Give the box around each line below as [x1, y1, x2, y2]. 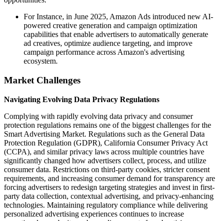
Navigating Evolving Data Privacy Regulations [4, 95, 159, 104]
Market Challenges [4, 74, 80, 85]
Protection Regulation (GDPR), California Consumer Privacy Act [4, 138, 208, 147]
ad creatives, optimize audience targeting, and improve [24, 39, 192, 48]
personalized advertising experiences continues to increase [4, 209, 184, 218]
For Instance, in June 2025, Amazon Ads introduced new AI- [24, 12, 213, 21]
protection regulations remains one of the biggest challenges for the [4, 120, 211, 129]
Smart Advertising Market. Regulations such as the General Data [4, 129, 205, 138]
